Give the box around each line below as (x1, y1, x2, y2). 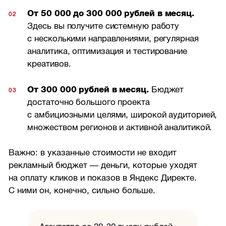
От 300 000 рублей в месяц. (27, 84, 149, 94)
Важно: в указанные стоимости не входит (9, 148, 177, 158)
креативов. (27, 59, 71, 69)
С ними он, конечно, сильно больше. (9, 186, 156, 196)
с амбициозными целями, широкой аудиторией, (27, 109, 217, 120)
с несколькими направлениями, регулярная (27, 33, 199, 43)
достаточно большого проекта (27, 97, 150, 107)
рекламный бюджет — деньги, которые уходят (9, 160, 198, 171)
